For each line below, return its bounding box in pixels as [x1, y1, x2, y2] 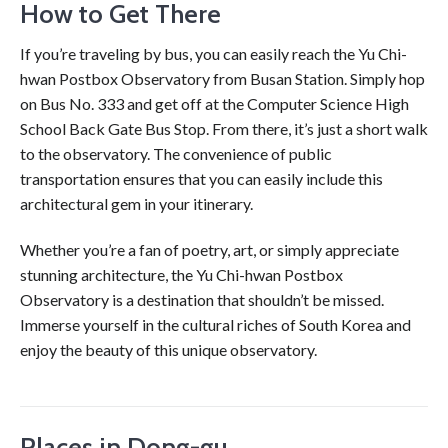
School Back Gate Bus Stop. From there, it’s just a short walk [20, 118, 428, 138]
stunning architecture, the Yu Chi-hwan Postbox [20, 264, 343, 284]
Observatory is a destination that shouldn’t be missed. [20, 289, 384, 309]
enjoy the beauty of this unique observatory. [20, 339, 317, 359]
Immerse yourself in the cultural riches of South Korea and [20, 314, 411, 334]
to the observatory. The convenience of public [20, 143, 332, 163]
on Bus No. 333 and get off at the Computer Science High [20, 93, 409, 113]
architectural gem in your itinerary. [20, 193, 253, 213]
